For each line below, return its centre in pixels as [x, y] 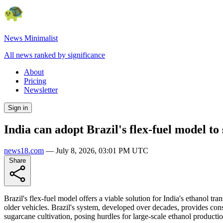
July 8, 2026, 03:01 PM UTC [102, 150]
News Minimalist [31, 38]
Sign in [18, 108]
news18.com [24, 150]
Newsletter [41, 90]
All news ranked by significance [55, 55]
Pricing [35, 81]
